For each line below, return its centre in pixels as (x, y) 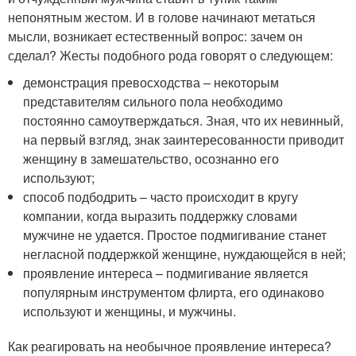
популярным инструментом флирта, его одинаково (174, 292)
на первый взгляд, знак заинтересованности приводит (184, 140)
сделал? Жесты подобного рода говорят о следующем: (170, 56)
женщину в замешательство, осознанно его (151, 159)
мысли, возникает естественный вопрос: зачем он (155, 37)
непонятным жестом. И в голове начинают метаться (162, 17)
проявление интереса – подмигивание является (166, 273)
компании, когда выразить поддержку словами (161, 216)
